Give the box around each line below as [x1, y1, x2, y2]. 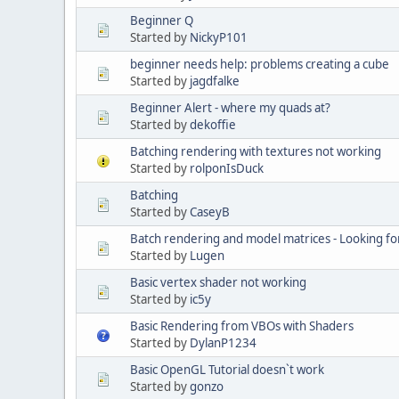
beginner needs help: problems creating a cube [130, 55, 389, 72]
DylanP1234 [190, 334, 256, 351]
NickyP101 [190, 28, 248, 45]
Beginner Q [130, 12, 193, 28]
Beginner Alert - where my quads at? [130, 99, 330, 116]
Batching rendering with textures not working [130, 142, 381, 159]
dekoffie [190, 116, 236, 133]
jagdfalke [190, 72, 240, 89]
